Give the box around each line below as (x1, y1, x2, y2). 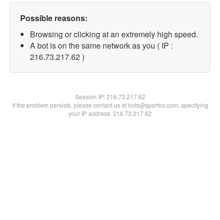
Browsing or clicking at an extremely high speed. (30, 28, 198, 40)
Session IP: (75, 92, 107, 101)
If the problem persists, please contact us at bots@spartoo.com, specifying (12, 101, 208, 109)
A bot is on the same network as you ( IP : (30, 40, 173, 51)
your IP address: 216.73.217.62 (68, 109, 152, 117)
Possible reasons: (20, 12, 87, 24)
